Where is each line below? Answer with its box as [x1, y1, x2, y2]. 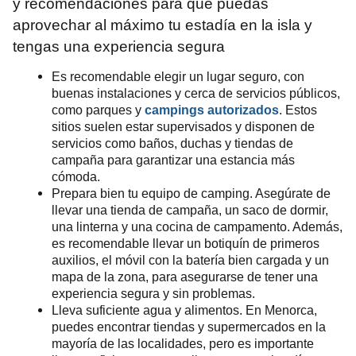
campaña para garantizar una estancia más [51, 152, 295, 167]
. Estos [278, 102, 317, 117]
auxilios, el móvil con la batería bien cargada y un [51, 253, 329, 267]
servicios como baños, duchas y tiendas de [51, 135, 293, 150]
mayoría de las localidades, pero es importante [51, 336, 314, 350]
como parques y [51, 102, 145, 117]
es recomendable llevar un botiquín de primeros [51, 236, 319, 250]
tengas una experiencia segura [13, 37, 225, 55]
